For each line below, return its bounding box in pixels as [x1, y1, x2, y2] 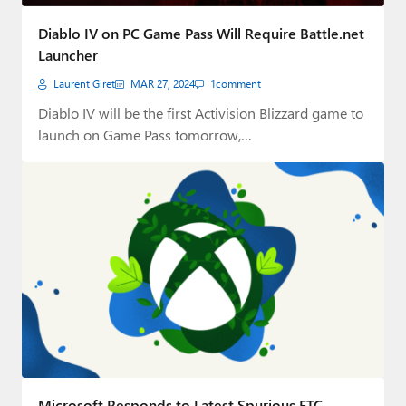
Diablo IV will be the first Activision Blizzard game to [38, 103, 363, 123]
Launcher [38, 45, 98, 65]
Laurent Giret [53, 77, 115, 92]
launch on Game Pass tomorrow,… [38, 125, 252, 145]
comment [216, 77, 261, 92]
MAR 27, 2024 [130, 77, 195, 92]
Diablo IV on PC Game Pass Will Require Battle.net [38, 24, 364, 43]
